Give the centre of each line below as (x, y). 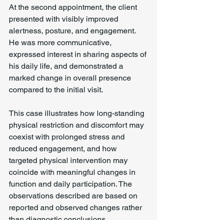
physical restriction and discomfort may (77, 125)
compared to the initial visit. (56, 90)
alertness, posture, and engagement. (73, 31)
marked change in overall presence (71, 78)
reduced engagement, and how (64, 149)
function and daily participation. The (71, 184)
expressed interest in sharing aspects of (79, 54)
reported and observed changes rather (76, 207)
